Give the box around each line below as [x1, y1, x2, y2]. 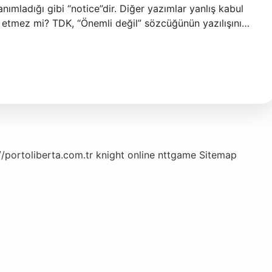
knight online [96, 149, 155, 161]
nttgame [158, 149, 196, 161]
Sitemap [199, 149, 237, 161]
